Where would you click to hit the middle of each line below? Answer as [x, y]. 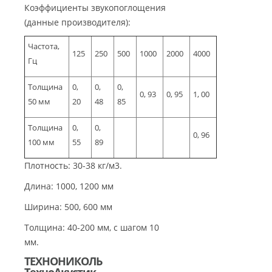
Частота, [44, 46]
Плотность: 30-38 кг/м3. [73, 166]
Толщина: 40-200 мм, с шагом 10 [92, 228]
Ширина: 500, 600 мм [68, 207]
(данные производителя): [77, 22]
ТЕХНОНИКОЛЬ [63, 261]
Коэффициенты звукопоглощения [95, 8]
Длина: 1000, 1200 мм [69, 186]
